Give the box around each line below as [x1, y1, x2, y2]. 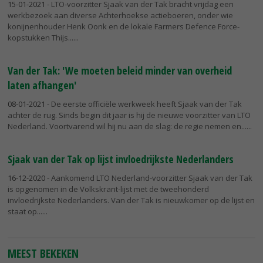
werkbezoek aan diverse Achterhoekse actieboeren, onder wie [8, 10, 233, 21]
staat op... [8, 206, 42, 217]
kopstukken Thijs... [8, 32, 73, 43]
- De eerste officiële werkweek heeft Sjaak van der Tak [45, 99, 242, 110]
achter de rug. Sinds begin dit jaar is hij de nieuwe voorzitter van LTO [8, 110, 251, 121]
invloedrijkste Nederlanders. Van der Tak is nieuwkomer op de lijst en [8, 195, 255, 206]
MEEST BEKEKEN [8, 245, 79, 261]
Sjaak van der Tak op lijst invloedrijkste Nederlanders [8, 152, 234, 167]
